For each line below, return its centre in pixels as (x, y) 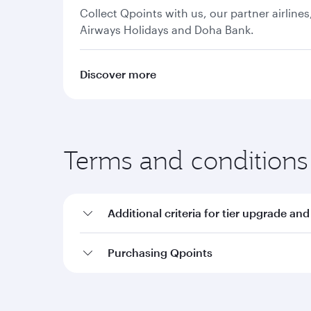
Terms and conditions (185, 160)
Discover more (118, 74)
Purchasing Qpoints (160, 252)
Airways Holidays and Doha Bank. (167, 30)
